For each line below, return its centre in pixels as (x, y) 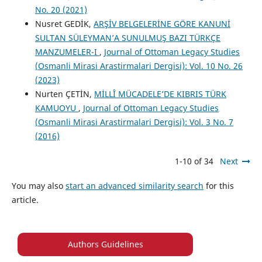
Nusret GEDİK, (64, 24)
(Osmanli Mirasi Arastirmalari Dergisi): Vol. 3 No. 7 (134, 122)
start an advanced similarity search (134, 185)
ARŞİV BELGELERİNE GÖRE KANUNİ (162, 24)
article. (25, 199)
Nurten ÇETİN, (64, 94)
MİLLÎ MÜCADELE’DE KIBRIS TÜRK (160, 94)
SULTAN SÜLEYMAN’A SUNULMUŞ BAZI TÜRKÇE (127, 38)
